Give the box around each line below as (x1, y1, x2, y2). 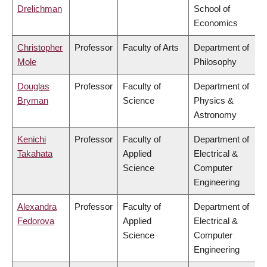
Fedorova (17, 216, 54, 226)
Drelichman (17, 4, 62, 14)
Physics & (194, 95, 234, 106)
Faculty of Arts (123, 42, 179, 53)
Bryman (17, 95, 48, 106)
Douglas (17, 81, 49, 92)
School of (194, 4, 230, 14)
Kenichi (17, 134, 46, 145)
